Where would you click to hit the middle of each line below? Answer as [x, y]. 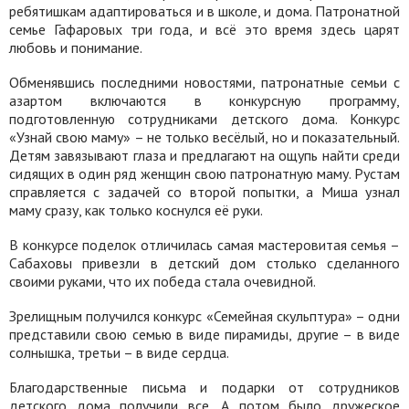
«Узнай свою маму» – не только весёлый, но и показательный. [204, 137]
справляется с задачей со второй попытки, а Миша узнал [204, 192]
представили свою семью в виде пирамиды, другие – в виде [204, 334]
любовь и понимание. [76, 47]
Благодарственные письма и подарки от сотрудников [204, 387]
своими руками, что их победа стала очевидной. [163, 281]
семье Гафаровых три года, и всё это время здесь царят [204, 29]
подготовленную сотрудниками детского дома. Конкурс [204, 119]
